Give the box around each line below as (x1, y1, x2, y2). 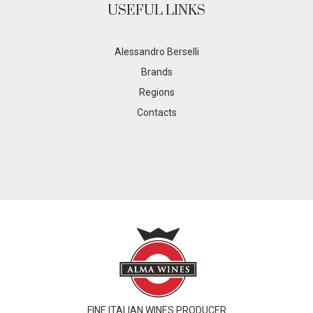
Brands (140, 66, 173, 78)
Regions (138, 86, 175, 98)
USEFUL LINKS (108, 1, 205, 20)
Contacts (136, 106, 177, 118)
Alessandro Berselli (114, 45, 199, 57)
